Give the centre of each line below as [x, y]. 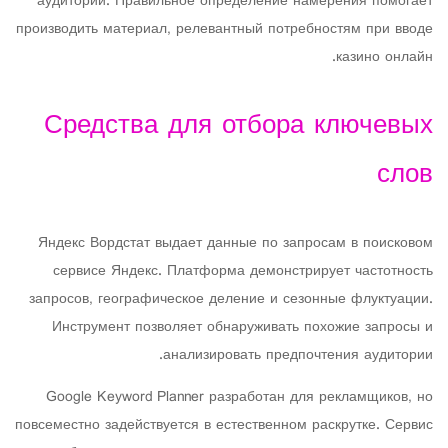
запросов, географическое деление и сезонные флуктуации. [231, 299]
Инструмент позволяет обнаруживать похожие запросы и [242, 327]
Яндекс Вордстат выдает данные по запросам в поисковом [235, 243]
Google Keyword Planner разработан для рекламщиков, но [239, 397]
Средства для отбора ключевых [238, 126]
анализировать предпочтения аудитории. [298, 355]
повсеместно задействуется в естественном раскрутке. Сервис [224, 425]
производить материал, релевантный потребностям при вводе [224, 29]
